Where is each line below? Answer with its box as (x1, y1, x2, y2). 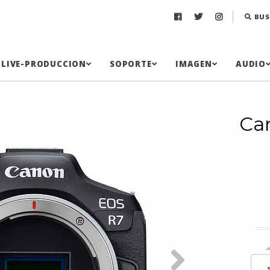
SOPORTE (110, 58, 152, 70)
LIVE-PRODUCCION (1, 58, 86, 70)
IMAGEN (175, 58, 212, 70)
